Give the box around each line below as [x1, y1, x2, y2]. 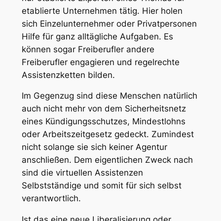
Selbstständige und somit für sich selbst [21, 181, 182, 191]
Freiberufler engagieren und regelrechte [21, 57, 180, 67]
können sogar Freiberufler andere [21, 44, 154, 54]
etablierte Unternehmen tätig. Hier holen [21, 5, 183, 16]
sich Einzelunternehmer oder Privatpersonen [21, 18, 197, 29]
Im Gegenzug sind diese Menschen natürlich [21, 91, 197, 101]
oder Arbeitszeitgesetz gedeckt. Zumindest [21, 129, 194, 140]
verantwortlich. [21, 193, 81, 204]
